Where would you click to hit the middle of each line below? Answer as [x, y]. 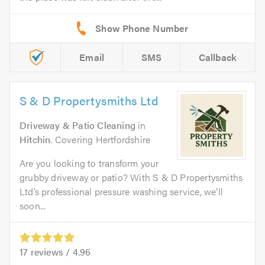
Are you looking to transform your [89, 163]
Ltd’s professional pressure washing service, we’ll [122, 191]
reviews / [50, 251]
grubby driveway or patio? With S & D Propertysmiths [131, 177]
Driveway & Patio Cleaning [77, 125]
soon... [33, 205]
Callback [218, 57]
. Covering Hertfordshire [101, 139]
